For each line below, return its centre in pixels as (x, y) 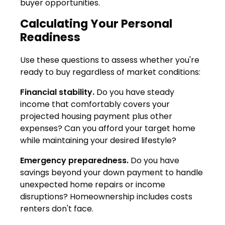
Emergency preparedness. (74, 160)
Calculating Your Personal (96, 24)
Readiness (50, 37)
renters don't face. (57, 208)
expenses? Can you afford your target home (108, 128)
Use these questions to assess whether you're (110, 60)
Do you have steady (134, 92)
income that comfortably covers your (95, 104)
